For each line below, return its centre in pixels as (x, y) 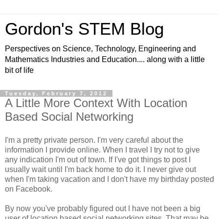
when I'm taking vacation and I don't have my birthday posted (109, 179)
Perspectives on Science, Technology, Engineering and (100, 49)
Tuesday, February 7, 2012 (56, 93)
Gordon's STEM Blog (84, 29)
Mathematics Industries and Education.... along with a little (105, 59)
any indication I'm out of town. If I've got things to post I (98, 159)
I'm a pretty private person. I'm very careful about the (94, 140)
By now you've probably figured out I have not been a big (103, 208)
